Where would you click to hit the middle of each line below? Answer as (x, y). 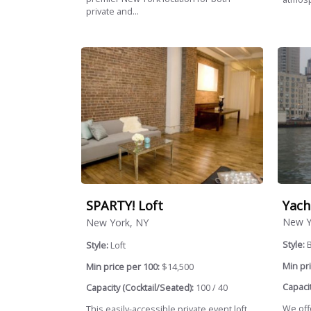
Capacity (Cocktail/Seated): (140, 288)
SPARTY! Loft (125, 206)
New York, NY (117, 222)
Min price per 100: (123, 267)
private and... (112, 12)
